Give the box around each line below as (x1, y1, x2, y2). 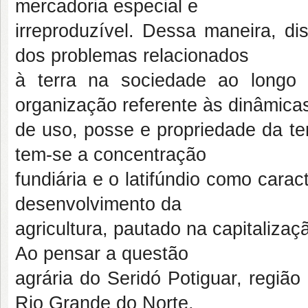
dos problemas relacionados (15, 45, 249, 66)
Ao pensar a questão (15, 243, 188, 264)
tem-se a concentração (15, 144, 206, 165)
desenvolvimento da (15, 194, 181, 214)
